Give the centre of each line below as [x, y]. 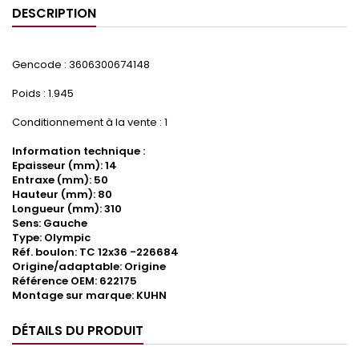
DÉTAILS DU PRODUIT [78, 331]
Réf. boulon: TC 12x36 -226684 [95, 252]
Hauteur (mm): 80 [62, 195]
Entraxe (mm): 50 [60, 180]
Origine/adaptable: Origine [89, 267]
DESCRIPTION [54, 14]
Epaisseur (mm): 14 [65, 166]
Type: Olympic [51, 238]
